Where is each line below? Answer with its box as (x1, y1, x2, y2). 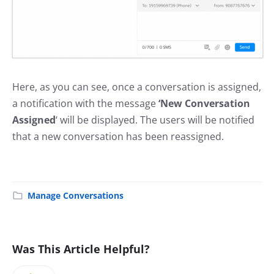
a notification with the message (12, 96, 158, 110)
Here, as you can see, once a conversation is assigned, (12, 80, 261, 94)
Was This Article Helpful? (12, 241, 150, 256)
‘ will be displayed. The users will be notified (56, 113, 254, 127)
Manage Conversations (28, 189, 124, 201)
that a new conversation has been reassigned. (12, 129, 224, 143)
